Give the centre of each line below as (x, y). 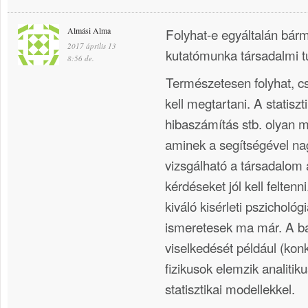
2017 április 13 (92, 45)
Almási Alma (89, 30)
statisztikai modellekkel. (230, 288)
